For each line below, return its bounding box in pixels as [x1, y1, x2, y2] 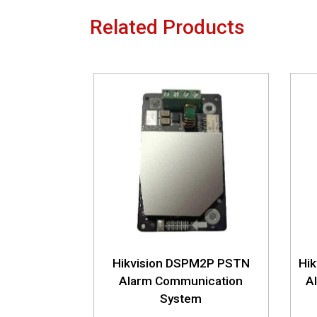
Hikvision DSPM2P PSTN [112, 255, 250, 270]
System [160, 291, 202, 306]
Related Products [90, 16, 245, 39]
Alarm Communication [119, 273, 243, 288]
